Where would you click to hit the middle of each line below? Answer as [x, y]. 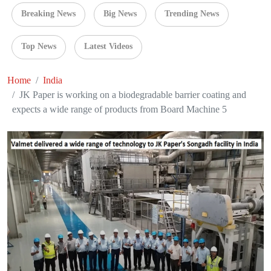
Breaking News [48, 14]
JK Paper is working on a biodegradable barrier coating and [133, 95]
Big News [120, 14]
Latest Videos [108, 47]
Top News [39, 47]
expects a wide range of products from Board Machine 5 [119, 109]
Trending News [192, 14]
